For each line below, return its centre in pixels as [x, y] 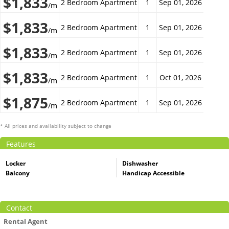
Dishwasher [140, 163]
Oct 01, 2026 [180, 77]
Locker [16, 163]
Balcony [18, 173]
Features [21, 144]
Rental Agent [26, 221]
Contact [19, 208]
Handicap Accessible [153, 173]
